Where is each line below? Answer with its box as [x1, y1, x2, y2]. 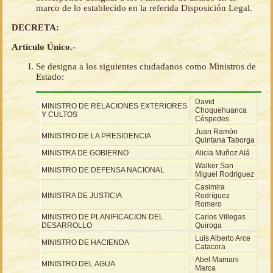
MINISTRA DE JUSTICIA [41, 191, 122, 200]
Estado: [36, 72, 64, 82]
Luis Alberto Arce [195, 234, 250, 243]
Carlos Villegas [195, 213, 246, 222]
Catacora [195, 243, 225, 252]
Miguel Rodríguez [195, 170, 254, 179]
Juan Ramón [195, 127, 238, 136]
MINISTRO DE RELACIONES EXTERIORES [41, 102, 187, 111]
